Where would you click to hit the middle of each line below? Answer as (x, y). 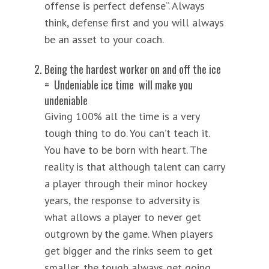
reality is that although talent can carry (134, 166)
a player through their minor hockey (125, 183)
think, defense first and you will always (134, 22)
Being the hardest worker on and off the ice (133, 69)
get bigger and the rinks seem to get (128, 250)
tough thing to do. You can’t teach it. (127, 133)
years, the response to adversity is (122, 200)
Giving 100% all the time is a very (122, 116)
